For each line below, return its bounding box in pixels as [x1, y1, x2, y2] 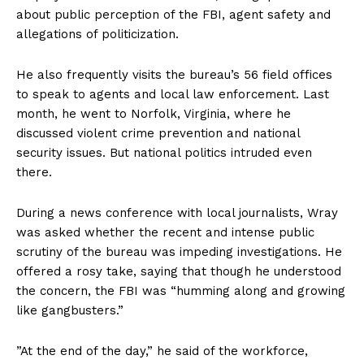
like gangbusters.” [16, 303, 123, 318]
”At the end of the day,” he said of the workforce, [16, 344, 308, 359]
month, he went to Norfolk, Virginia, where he [16, 106, 291, 122]
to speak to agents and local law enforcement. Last [16, 87, 329, 102]
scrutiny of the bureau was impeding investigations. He [16, 245, 342, 260]
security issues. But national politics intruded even [16, 145, 312, 161]
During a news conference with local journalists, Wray [16, 206, 338, 221]
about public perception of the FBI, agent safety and [16, 7, 331, 23]
